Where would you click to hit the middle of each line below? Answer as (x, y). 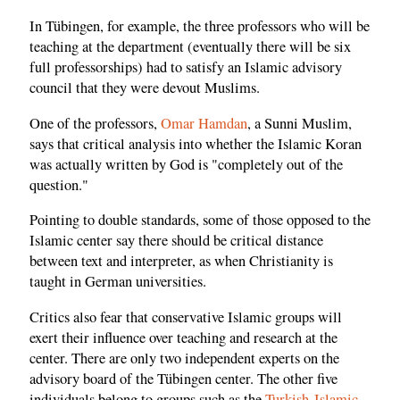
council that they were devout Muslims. (145, 88)
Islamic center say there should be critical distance (176, 241)
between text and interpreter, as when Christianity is (181, 261)
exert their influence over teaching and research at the (183, 337)
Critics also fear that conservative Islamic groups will (186, 317)
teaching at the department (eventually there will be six (190, 47)
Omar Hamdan (204, 123)
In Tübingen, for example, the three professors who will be (200, 26)
